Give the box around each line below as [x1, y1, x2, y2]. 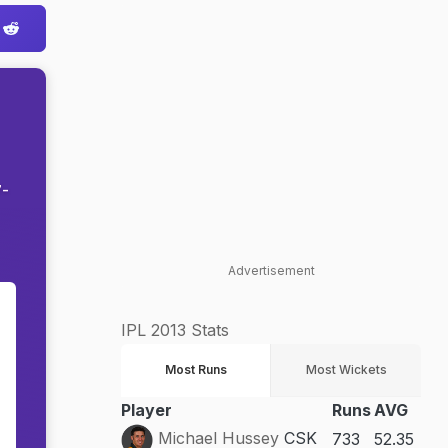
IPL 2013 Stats [121, 320, 229, 340]
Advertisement [227, 263, 315, 278]
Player [121, 400, 172, 420]
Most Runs [164, 362, 227, 377]
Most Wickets [305, 362, 387, 377]
